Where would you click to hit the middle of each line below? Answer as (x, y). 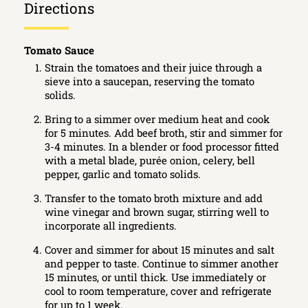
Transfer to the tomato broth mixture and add (154, 198)
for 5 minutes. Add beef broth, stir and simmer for (164, 132)
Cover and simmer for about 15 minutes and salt (160, 249)
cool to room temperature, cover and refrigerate (158, 290)
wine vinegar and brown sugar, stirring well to (157, 211)
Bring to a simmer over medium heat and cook (157, 119)
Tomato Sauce (59, 50)
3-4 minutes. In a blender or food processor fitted (162, 146)
